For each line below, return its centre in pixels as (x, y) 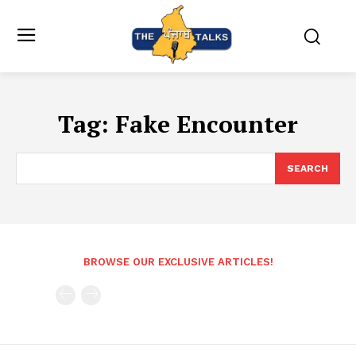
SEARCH (308, 168)
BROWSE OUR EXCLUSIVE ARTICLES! (178, 262)
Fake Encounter (207, 124)
